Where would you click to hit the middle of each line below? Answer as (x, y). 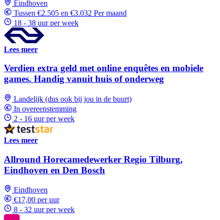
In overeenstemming (45, 109)
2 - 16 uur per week (44, 119)
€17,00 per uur (37, 200)
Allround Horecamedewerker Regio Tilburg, (93, 159)
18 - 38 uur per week (46, 23)
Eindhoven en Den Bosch (55, 170)
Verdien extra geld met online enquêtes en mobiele (104, 68)
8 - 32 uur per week (44, 210)
